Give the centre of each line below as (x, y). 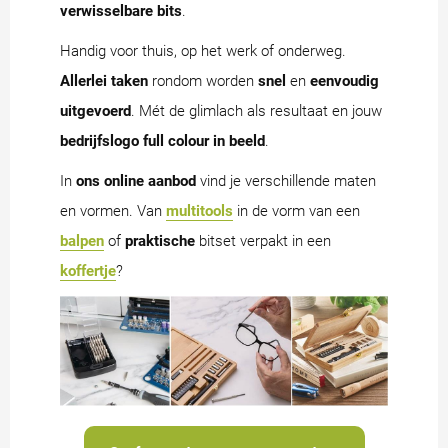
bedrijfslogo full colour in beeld (162, 140)
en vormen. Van (113, 210)
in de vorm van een (296, 210)
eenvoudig (344, 80)
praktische (160, 240)
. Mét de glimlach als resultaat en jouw (256, 110)
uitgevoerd (95, 110)
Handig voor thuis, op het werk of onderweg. (203, 50)
